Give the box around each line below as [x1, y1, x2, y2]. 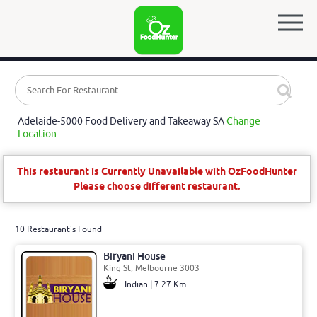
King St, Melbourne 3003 [103, 262, 200, 274]
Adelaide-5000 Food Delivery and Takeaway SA [17, 115, 226, 128]
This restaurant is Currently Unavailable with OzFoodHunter [16, 166, 297, 178]
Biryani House [103, 249, 166, 263]
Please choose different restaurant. [74, 180, 241, 192]
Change [226, 115, 260, 128]
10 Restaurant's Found [14, 224, 102, 236]
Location [17, 128, 57, 141]
